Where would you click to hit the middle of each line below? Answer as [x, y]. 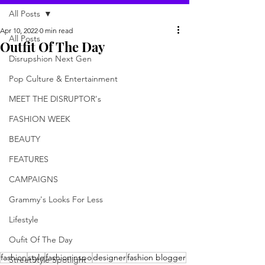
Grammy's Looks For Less [56, 199]
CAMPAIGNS [33, 179]
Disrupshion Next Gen [50, 58]
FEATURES [29, 159]
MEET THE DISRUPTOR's [55, 98]
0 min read [56, 30]
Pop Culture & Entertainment [63, 78]
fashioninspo [69, 257]
